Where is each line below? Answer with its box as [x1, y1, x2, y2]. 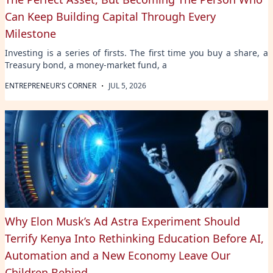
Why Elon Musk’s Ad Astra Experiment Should [5, 213, 240, 229]
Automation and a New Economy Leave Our [5, 247, 230, 263]
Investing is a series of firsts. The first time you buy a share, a [5, 46, 268, 58]
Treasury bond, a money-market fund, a [5, 58, 167, 71]
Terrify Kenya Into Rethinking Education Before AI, [5, 230, 264, 246]
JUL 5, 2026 [108, 80, 146, 91]
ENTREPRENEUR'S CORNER [5, 80, 96, 91]
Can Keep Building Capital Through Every [5, 9, 216, 24]
